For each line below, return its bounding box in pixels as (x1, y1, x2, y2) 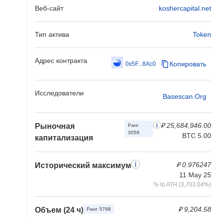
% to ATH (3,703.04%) (154, 181, 211, 187)
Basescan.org (163, 92, 206, 100)
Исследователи (35, 89, 84, 97)
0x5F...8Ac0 (125, 61, 156, 67)
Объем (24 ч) (35, 206, 83, 214)
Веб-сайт (35, 4, 63, 12)
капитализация (35, 134, 93, 142)
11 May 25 (179, 171, 211, 179)
